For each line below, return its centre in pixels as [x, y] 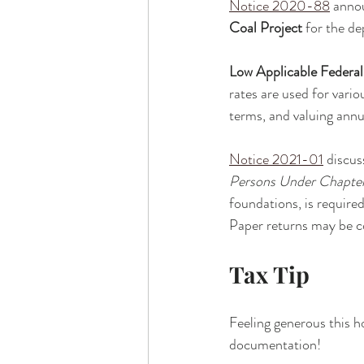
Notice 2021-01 [276, 159]
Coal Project [266, 28]
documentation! [275, 344]
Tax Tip [269, 274]
